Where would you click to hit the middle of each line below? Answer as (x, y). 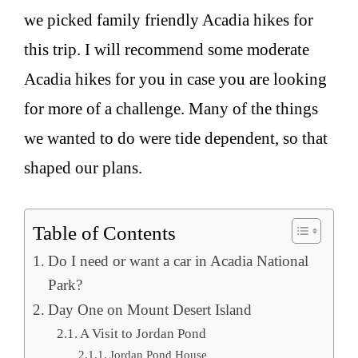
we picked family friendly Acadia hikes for (169, 20)
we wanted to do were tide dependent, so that (176, 139)
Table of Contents (104, 233)
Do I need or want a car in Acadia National (178, 261)
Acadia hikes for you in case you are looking (175, 80)
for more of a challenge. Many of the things (171, 109)
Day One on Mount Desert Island (149, 309)
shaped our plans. (83, 168)
